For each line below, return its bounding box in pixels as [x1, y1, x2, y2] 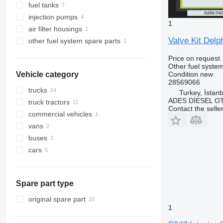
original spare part [28, 195, 86, 203]
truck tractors [28, 98, 70, 106]
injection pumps [28, 13, 78, 21]
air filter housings [28, 25, 82, 33]
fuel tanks [28, 1, 59, 9]
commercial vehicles [28, 110, 92, 118]
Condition [168, 70, 198, 78]
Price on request [168, 54, 220, 62]
